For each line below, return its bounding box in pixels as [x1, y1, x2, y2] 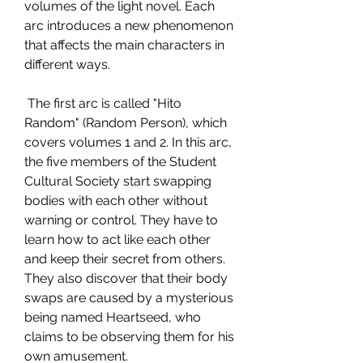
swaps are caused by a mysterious [24, 290, 233, 305]
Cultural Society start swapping [24, 173, 211, 189]
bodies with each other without [24, 193, 207, 208]
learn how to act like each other [24, 232, 211, 247]
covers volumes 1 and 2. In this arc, [24, 135, 232, 150]
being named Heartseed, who [24, 310, 201, 325]
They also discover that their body [24, 271, 228, 286]
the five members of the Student [24, 154, 216, 169]
